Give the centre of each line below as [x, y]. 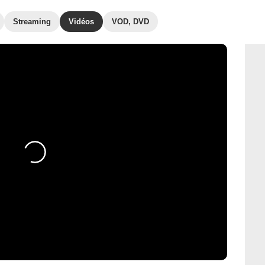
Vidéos [81, 22]
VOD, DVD [130, 22]
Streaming [32, 22]
